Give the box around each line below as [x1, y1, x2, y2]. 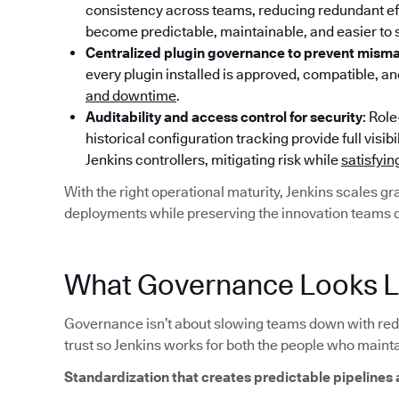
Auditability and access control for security [85, 109, 362, 126]
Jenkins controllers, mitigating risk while [85, 151, 341, 169]
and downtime [85, 87, 176, 105]
